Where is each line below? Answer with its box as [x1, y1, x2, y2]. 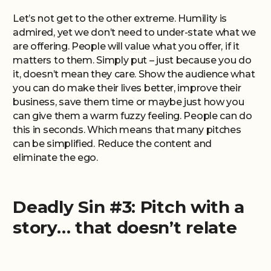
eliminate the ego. [13, 152, 98, 163]
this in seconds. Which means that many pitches [13, 124, 241, 135]
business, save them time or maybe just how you [13, 96, 244, 108]
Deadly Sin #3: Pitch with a [13, 197, 245, 217]
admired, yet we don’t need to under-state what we [13, 27, 256, 38]
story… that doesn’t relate [13, 217, 237, 238]
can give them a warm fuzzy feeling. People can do [13, 110, 252, 122]
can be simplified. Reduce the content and [13, 138, 212, 149]
